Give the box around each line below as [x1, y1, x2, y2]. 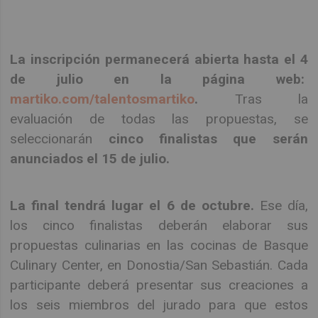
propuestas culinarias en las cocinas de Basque [10, 237, 308, 254]
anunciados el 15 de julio [10, 150, 167, 167]
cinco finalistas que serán [108, 130, 308, 147]
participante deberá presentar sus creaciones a [10, 277, 308, 294]
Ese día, [253, 197, 308, 214]
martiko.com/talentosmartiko [10, 90, 195, 107]
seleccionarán [10, 130, 93, 147]
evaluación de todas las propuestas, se [10, 110, 308, 127]
